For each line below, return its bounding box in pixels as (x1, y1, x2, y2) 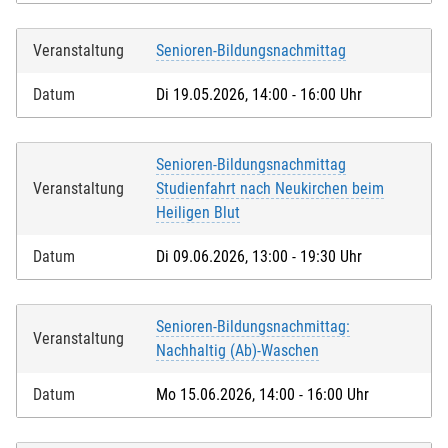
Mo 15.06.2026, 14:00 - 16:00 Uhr (156, 385, 369, 405)
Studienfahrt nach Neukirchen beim (156, 179, 384, 199)
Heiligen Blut (156, 203, 240, 223)
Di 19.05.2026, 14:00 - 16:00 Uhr (156, 85, 362, 105)
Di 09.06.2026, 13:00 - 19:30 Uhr (156, 247, 362, 267)
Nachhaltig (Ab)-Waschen (156, 341, 319, 361)
